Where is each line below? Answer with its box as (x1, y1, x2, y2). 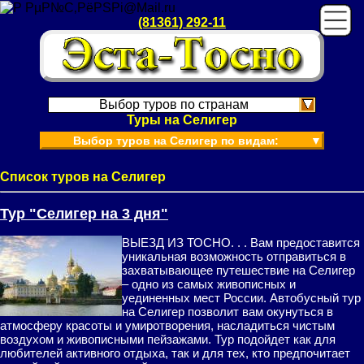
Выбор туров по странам (99, 97, 249, 111)
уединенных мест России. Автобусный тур (122, 291, 361, 305)
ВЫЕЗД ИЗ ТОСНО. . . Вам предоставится (122, 236, 360, 249)
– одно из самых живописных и (122, 277, 296, 291)
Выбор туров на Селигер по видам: (73, 134, 279, 147)
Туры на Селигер (127, 113, 237, 127)
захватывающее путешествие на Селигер (122, 263, 355, 277)
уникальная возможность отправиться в (122, 249, 346, 263)
